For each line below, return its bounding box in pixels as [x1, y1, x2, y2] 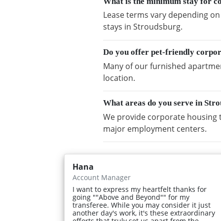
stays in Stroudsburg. [103, 21, 183, 33]
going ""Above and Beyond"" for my [73, 192, 189, 202]
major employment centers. [103, 123, 207, 134]
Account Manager [73, 173, 131, 183]
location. [103, 72, 135, 83]
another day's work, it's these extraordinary [73, 208, 215, 218]
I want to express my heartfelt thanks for [73, 184, 207, 194]
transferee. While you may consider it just [73, 200, 211, 210]
